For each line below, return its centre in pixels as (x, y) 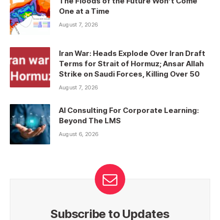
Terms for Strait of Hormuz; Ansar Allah (131, 64)
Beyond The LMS (90, 121)
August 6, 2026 (79, 134)
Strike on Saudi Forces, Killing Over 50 (129, 74)
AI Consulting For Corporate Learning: (129, 110)
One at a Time (84, 11)
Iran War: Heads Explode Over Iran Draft (132, 54)
